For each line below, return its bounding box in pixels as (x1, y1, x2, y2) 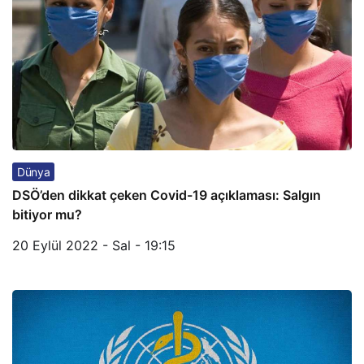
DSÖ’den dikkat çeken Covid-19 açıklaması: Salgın (12, 187, 321, 203)
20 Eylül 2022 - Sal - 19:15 (12, 237, 175, 253)
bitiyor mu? (12, 206, 82, 223)
